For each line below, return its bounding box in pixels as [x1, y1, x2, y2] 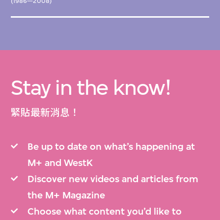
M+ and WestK [27, 157, 93, 169]
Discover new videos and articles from [27, 173, 198, 185]
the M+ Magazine [27, 190, 105, 201]
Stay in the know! [11, 75, 171, 100]
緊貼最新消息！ [11, 107, 80, 119]
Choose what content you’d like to [27, 206, 182, 218]
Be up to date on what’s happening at [27, 141, 195, 153]
